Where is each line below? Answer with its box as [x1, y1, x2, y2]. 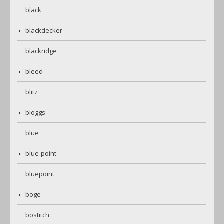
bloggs [25, 108, 45, 117]
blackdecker [25, 26, 62, 35]
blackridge [25, 46, 57, 56]
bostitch [25, 210, 49, 220]
